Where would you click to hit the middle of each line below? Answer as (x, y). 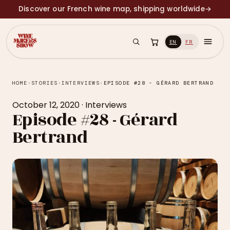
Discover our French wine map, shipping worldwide (112, 9)
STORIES (45, 83)
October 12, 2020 (46, 105)
